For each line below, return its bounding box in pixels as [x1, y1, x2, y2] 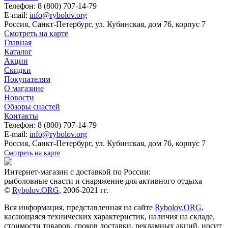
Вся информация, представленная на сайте [4, 203, 155, 212]
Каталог [4, 47, 32, 56]
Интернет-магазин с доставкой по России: [4, 167, 151, 176]
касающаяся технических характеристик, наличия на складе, [4, 212, 215, 221]
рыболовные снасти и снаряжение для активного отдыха [4, 176, 202, 185]
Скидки [4, 65, 31, 74]
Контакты [4, 111, 38, 120]
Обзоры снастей [4, 102, 60, 111]
